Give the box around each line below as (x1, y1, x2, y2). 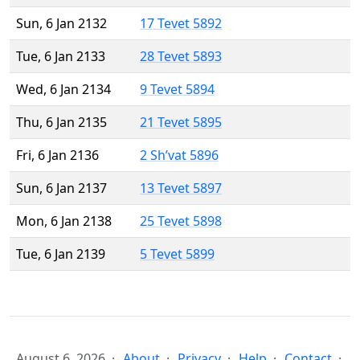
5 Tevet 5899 (140, 245, 215, 264)
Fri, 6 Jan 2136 (16, 146, 99, 165)
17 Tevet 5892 (140, 14, 222, 33)
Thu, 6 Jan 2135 (16, 113, 107, 132)
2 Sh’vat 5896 (140, 146, 219, 165)
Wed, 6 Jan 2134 (16, 80, 111, 99)
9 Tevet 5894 (140, 80, 215, 99)
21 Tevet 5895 (140, 113, 222, 132)
